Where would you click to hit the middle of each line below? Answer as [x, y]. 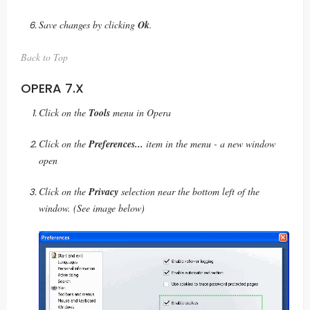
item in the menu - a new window [209, 143]
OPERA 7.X [52, 88]
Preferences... [116, 144]
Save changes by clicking [88, 24]
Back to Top [44, 57]
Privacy [103, 191]
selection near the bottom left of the [189, 191]
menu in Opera [140, 112]
